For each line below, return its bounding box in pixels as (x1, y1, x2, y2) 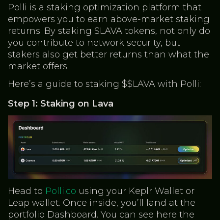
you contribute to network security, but (8, 37, 180, 48)
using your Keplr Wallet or (76, 186, 194, 197)
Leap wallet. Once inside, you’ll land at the (8, 197, 195, 209)
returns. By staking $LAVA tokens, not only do (8, 25, 210, 36)
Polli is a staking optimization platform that (8, 1, 201, 13)
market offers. (8, 60, 69, 72)
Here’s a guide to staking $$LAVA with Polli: (8, 78, 201, 89)
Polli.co (45, 186, 76, 197)
